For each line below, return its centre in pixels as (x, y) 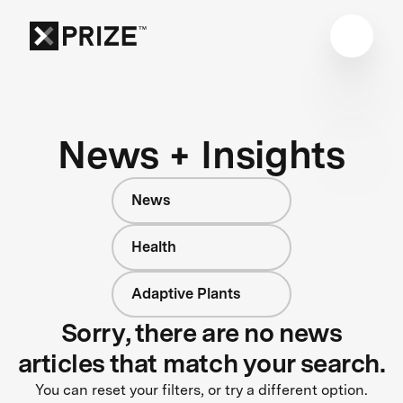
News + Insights (201, 154)
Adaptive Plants (186, 293)
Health (154, 246)
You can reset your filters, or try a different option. (201, 390)
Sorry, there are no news (201, 332)
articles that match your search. (201, 363)
